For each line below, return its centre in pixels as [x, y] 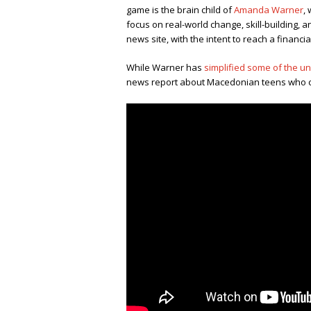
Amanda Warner [269, 10]
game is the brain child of [180, 10]
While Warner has [165, 68]
